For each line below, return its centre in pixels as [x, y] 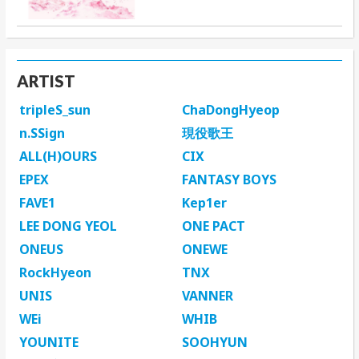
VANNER [208, 296]
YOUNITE [49, 343]
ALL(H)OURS [58, 157]
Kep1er [204, 203]
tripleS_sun [55, 110]
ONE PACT [214, 226]
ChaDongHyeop [231, 110]
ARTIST [46, 81]
